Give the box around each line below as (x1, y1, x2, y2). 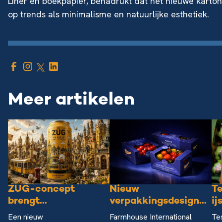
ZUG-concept (8, 184, 75, 195)
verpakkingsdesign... (110, 196, 207, 207)
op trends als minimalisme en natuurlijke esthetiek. (8, 8, 209, 20)
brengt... (8, 196, 47, 207)
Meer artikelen (8, 90, 135, 110)
